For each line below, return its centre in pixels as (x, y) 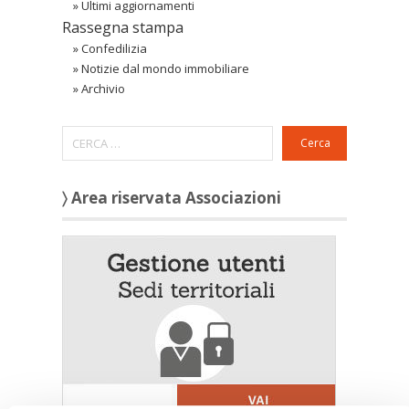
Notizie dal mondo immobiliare (165, 69)
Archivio (103, 89)
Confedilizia (114, 49)
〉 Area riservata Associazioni (172, 198)
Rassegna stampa (123, 28)
